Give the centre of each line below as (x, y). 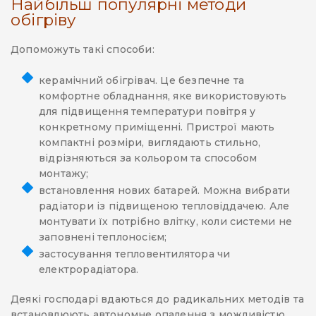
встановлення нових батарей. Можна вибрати (165, 191)
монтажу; (64, 174)
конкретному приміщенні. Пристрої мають (157, 127)
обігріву (44, 20)
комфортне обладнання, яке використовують (163, 96)
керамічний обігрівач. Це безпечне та (142, 81)
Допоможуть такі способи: (83, 50)
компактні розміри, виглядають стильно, (150, 143)
